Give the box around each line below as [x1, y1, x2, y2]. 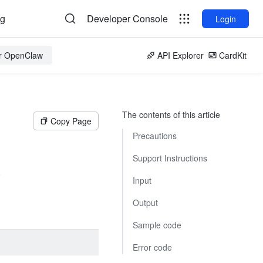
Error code [133, 241, 172, 253]
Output [133, 197, 158, 208]
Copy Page [50, 115, 92, 127]
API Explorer [157, 49, 204, 61]
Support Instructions [133, 152, 207, 164]
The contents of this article [122, 109, 220, 120]
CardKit [219, 49, 247, 61]
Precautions [133, 130, 177, 141]
